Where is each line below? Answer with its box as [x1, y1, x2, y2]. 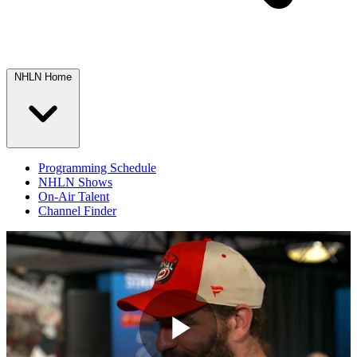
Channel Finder [38, 204, 116, 218]
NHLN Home [14, 71, 72, 83]
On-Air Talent [38, 190, 109, 203]
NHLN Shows [38, 175, 112, 189]
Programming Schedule [38, 161, 156, 175]
